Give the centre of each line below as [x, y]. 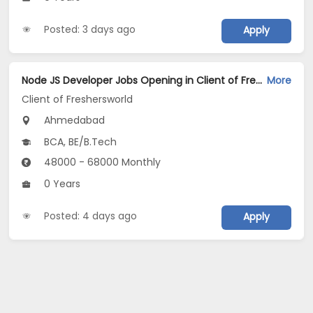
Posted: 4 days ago [91, 216]
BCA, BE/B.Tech [79, 142]
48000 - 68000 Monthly [101, 162]
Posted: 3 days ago [90, 29]
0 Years [61, 184]
